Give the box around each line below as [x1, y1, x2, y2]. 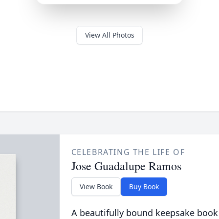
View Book [79, 182, 112, 191]
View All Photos [85, 30, 134, 40]
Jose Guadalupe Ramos [71, 158, 181, 174]
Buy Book [129, 182, 159, 191]
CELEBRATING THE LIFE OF [71, 147, 185, 157]
